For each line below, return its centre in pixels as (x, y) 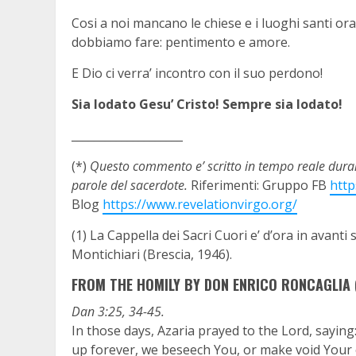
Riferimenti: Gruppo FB (259, 185)
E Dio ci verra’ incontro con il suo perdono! (197, 73)
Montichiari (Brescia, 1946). (152, 254)
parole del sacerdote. (130, 185)
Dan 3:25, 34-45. (118, 311)
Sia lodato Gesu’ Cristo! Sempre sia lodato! (207, 104)
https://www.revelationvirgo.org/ (200, 204)
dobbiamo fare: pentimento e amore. (181, 42)
